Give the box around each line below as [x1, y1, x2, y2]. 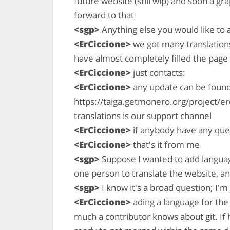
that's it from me [131, 138, 200, 150]
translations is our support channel [74, 109, 212, 122]
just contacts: [131, 66, 185, 79]
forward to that [74, 9, 134, 21]
